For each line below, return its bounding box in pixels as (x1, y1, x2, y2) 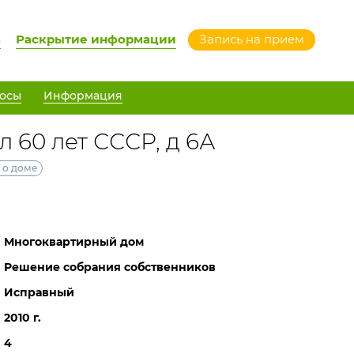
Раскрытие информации (16, 31, 176, 47)
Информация (43, 88, 122, 103)
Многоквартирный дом (4, 235, 144, 249)
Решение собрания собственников (4, 260, 216, 274)
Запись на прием (199, 31, 304, 47)
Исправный (4, 285, 74, 299)
